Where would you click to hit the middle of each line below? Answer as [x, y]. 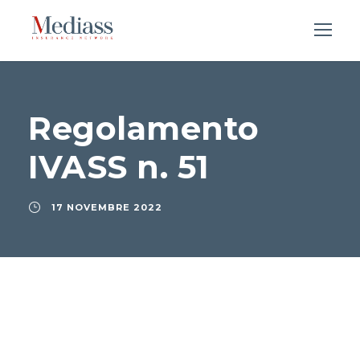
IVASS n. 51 [119, 167]
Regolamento [144, 129]
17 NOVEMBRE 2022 [107, 208]
